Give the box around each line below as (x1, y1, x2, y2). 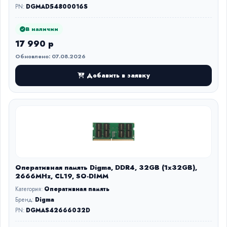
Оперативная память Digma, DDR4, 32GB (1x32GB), (15, 163, 197, 172)
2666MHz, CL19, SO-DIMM (15, 171, 108, 181)
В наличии (25, 25, 58, 33)
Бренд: (15, 196, 35, 204)
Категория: (15, 185, 44, 193)
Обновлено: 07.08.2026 (15, 52, 86, 60)
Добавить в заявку (86, 70, 150, 80)
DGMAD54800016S (26, 3, 88, 11)
